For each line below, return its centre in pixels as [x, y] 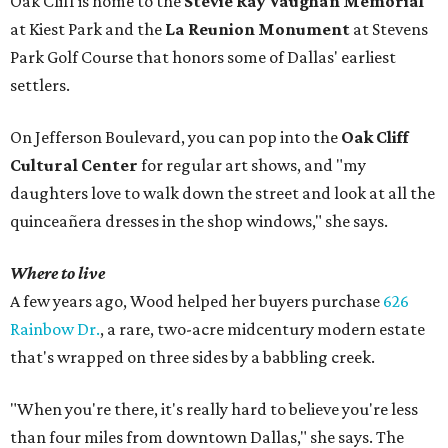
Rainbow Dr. [55, 329]
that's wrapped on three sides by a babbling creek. [192, 357]
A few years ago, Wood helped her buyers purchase [196, 301]
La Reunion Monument [257, 29]
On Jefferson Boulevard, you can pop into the [175, 137]
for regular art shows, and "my [252, 165]
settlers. [40, 85]
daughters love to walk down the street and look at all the [222, 193]
